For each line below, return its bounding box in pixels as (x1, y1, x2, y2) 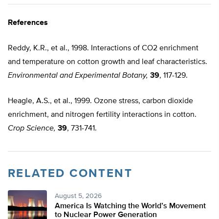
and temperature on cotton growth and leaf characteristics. (8, 58, 207, 66)
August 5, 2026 (55, 193, 102, 200)
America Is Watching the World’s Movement (55, 202, 206, 211)
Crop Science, (8, 125, 56, 133)
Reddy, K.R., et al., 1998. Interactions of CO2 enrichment (8, 44, 198, 53)
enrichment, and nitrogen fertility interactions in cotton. (8, 111, 197, 119)
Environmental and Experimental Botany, (8, 72, 148, 80)
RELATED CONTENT (8, 168, 132, 180)
